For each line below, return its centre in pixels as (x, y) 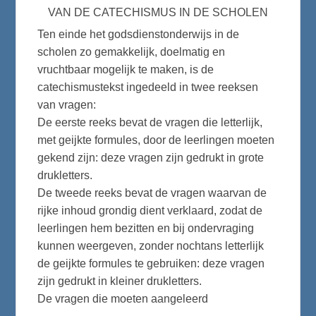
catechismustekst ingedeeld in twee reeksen (148, 87)
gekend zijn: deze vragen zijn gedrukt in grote (151, 158)
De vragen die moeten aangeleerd (123, 299)
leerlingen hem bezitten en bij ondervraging (146, 229)
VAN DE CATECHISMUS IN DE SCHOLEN (158, 12)
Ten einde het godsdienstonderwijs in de (139, 35)
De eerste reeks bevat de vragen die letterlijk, (150, 123)
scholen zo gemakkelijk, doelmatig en (132, 52)
